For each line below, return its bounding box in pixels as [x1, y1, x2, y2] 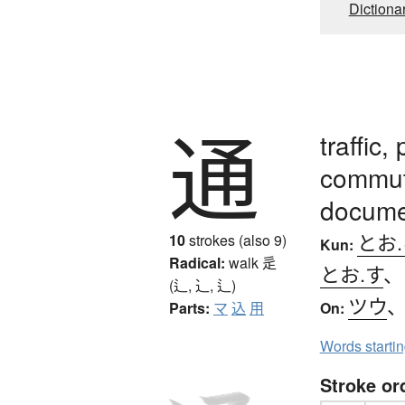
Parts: [169, 297, 210, 318]
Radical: [169, 251, 225, 273]
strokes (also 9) [185, 229, 287, 250]
